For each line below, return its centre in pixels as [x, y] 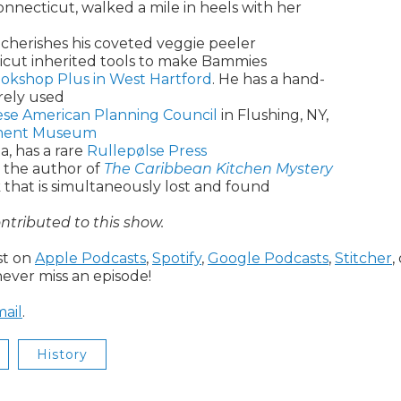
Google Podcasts [268, 258]
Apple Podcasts [90, 258]
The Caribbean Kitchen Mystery [218, 169]
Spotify [177, 258]
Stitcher [363, 258]
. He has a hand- [269, 79]
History [62, 354]
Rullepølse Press [147, 151]
